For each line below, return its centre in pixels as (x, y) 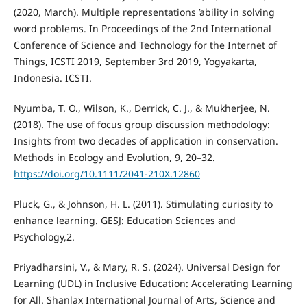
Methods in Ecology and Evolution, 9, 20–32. (114, 157)
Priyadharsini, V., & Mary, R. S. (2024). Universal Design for (147, 267)
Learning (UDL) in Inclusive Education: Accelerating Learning (153, 283)
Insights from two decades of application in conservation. (146, 140)
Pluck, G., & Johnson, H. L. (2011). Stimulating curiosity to (143, 204)
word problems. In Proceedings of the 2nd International (142, 28)
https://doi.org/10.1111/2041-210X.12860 (107, 173)
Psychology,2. (44, 236)
